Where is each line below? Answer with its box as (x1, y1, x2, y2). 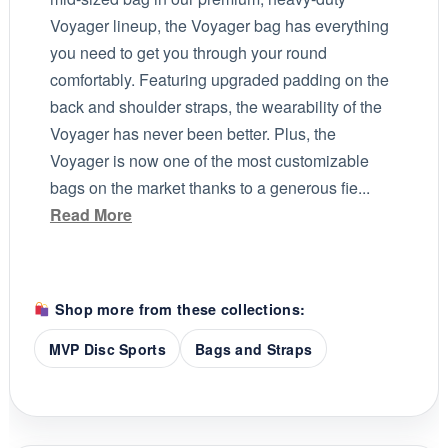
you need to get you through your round (49, 41, 327, 65)
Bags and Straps (194, 338, 313, 359)
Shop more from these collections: (50, 299, 306, 320)
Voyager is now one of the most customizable (49, 149, 369, 173)
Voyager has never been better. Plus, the (49, 122, 336, 146)
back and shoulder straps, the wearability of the (49, 95, 382, 119)
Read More (49, 203, 132, 227)
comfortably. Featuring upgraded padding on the (49, 68, 389, 92)
